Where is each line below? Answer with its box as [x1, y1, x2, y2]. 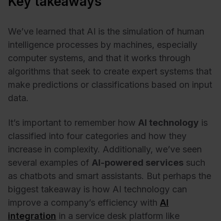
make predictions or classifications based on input [8, 79, 212, 90]
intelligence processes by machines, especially [8, 39, 197, 50]
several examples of [8, 157, 92, 168]
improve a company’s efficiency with [8, 197, 160, 208]
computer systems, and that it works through [8, 53, 190, 64]
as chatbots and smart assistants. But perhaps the [8, 170, 211, 181]
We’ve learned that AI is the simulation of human [8, 26, 204, 37]
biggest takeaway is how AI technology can [8, 184, 187, 194]
